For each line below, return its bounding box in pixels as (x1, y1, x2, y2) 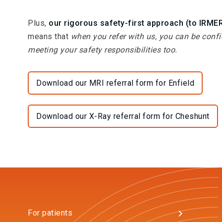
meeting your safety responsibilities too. (28, 45, 177, 55)
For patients (28, 208, 72, 218)
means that (28, 32, 68, 41)
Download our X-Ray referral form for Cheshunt (36, 111, 210, 121)
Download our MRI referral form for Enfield (36, 78, 194, 88)
